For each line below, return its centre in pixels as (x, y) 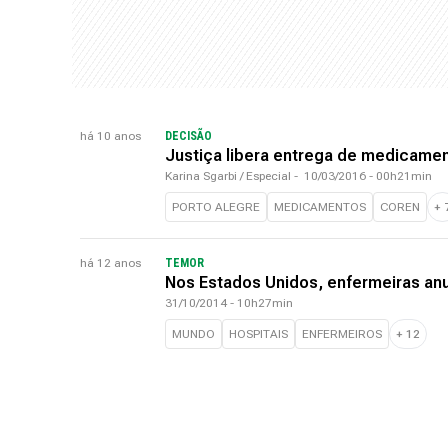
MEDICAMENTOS (320, 207)
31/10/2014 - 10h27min (229, 303)
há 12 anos (110, 263)
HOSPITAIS (258, 334)
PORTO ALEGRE (216, 207)
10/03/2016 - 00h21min (368, 176)
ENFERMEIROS (342, 334)
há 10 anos (110, 136)
